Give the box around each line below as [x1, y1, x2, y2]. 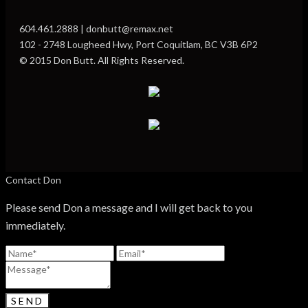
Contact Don [5, 174, 61, 186]
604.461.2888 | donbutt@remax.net [19, 23, 173, 34]
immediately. [5, 219, 65, 232]
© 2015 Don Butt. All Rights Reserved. [19, 54, 184, 66]
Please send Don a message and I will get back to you [5, 201, 252, 214]
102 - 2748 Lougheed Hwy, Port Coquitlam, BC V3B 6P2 [19, 38, 258, 50]
